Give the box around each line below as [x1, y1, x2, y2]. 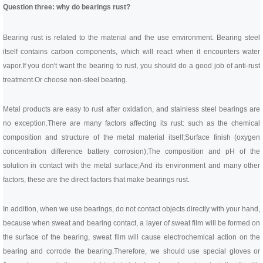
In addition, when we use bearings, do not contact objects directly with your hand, [2, 205, 261, 213]
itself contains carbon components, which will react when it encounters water [2, 48, 261, 56]
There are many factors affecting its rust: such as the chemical [47, 119, 261, 127]
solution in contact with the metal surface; [2, 161, 140, 170]
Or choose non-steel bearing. [34, 76, 127, 84]
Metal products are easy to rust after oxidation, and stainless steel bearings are [2, 105, 261, 113]
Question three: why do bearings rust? [2, 3, 130, 11]
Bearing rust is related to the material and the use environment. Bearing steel [2, 33, 261, 42]
